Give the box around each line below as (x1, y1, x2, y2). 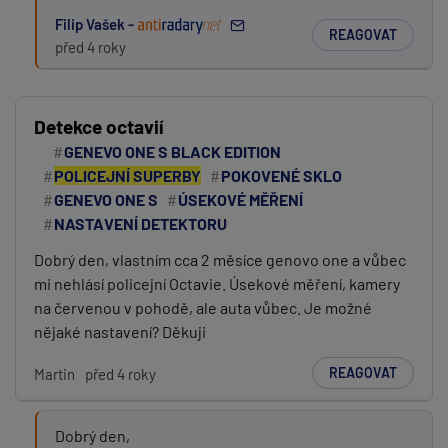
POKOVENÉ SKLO (221, 166, 342, 185)
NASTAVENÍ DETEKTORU (54, 214, 227, 233)
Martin (34, 364, 75, 383)
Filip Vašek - (55, 15, 137, 33)
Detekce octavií (34, 115, 164, 138)
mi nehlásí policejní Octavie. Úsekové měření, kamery (34, 274, 400, 293)
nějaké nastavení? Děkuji (34, 322, 206, 341)
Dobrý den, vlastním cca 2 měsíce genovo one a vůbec (34, 250, 406, 269)
